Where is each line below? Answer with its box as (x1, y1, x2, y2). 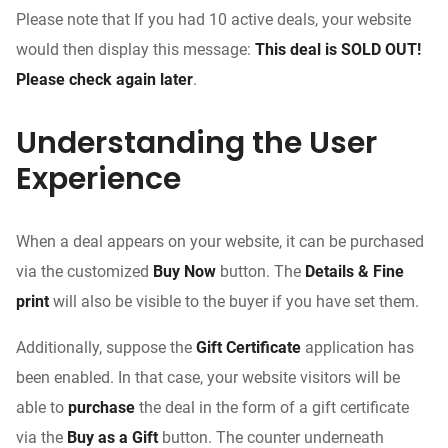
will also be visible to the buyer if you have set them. (49, 292, 419, 312)
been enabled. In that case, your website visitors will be (16, 368, 400, 388)
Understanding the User (16, 122, 377, 165)
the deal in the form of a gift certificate (135, 398, 409, 418)
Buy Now (153, 262, 216, 282)
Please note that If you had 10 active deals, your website (16, 10, 411, 30)
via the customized (16, 262, 153, 282)
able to (16, 398, 68, 418)
